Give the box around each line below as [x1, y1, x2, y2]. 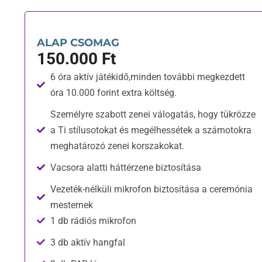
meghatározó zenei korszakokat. [50, 140, 184, 151]
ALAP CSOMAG [37, 36, 119, 49]
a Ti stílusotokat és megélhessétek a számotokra [50, 124, 251, 136]
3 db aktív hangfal [50, 236, 125, 248]
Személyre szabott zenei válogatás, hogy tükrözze [50, 108, 256, 120]
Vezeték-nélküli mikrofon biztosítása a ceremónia [50, 183, 253, 195]
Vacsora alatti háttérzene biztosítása [50, 161, 201, 173]
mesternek [50, 199, 93, 211]
